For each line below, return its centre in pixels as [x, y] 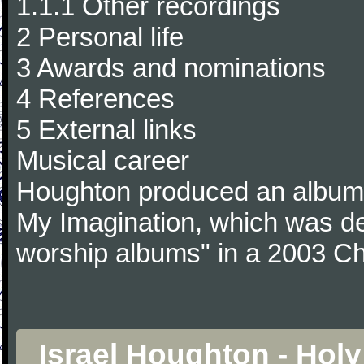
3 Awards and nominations [171, 68]
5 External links [106, 130]
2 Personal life [100, 37]
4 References [95, 99]
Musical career [103, 160]
